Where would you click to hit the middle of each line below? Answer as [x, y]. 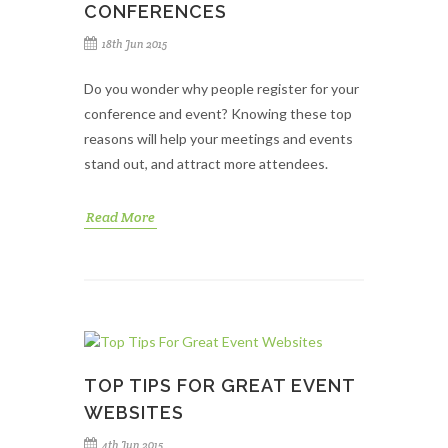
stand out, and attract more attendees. [206, 163]
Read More [120, 217]
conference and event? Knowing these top [218, 113]
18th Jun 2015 [134, 44]
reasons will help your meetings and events [218, 138]
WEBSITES [134, 412]
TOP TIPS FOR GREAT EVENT [219, 385]
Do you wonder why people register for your [221, 88]
